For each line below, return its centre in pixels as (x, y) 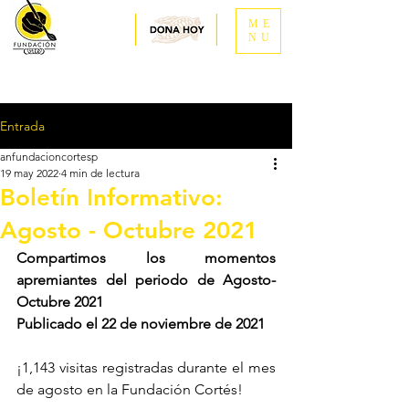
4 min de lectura (100, 173)
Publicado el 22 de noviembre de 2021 (141, 324)
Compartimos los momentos (146, 258)
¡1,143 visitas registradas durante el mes (146, 367)
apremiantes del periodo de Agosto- (146, 280)
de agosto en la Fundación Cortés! (130, 389)
